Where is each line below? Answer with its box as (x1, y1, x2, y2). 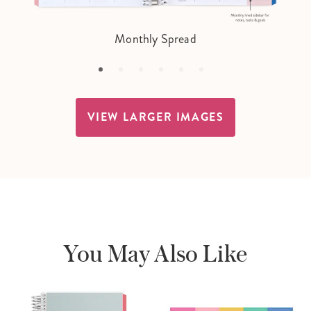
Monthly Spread (115, 29, 196, 48)
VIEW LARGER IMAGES (87, 108, 224, 125)
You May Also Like (63, 239, 248, 267)
